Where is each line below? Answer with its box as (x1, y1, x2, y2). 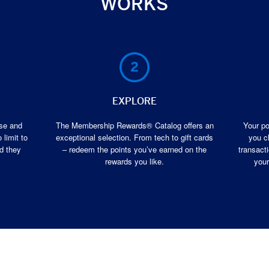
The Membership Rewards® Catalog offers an (55, 122, 214, 130)
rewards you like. (105, 159, 164, 166)
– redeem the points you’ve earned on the (62, 147, 207, 154)
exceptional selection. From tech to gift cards (56, 134, 213, 142)
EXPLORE (112, 97, 157, 106)
